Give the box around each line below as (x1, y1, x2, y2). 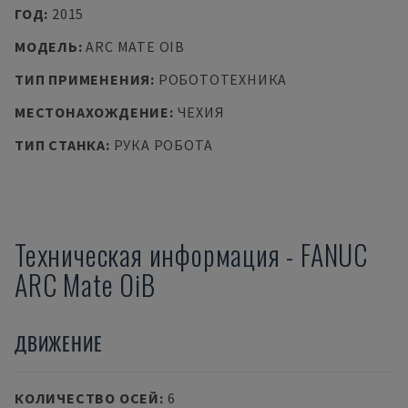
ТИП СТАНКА (15, 136, 106, 154)
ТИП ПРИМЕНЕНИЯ (15, 70, 151, 88)
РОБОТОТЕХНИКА (158, 70, 288, 88)
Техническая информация (15, 234, 280, 275)
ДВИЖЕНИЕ (15, 329, 103, 357)
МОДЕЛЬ (15, 37, 78, 56)
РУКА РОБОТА (113, 136, 213, 154)
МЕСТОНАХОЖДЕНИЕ (15, 103, 169, 121)
